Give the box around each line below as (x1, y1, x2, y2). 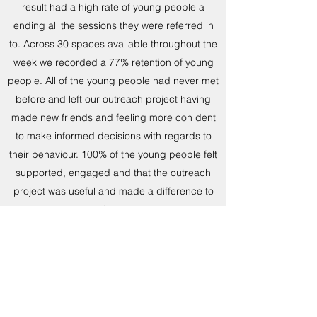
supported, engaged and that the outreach (16, 166, 211, 179)
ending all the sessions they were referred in (13, 19, 214, 32)
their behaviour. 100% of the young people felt (9, 148, 217, 161)
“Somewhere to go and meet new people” (18, 277, 208, 289)
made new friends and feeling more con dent (11, 111, 216, 124)
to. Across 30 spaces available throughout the (9, 38, 217, 50)
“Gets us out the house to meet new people (16, 295, 211, 308)
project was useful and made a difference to (13, 185, 214, 197)
